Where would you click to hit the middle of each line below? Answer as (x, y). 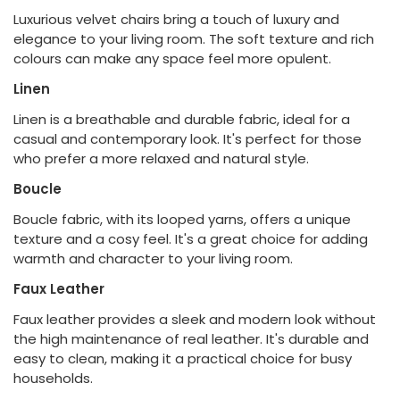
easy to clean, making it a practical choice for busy (183, 358)
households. (53, 378)
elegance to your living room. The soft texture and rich (194, 38)
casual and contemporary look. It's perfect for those (187, 138)
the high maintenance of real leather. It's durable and (191, 338)
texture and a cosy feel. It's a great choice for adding (191, 238)
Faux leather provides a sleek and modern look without (195, 319)
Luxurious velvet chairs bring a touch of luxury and (176, 19)
